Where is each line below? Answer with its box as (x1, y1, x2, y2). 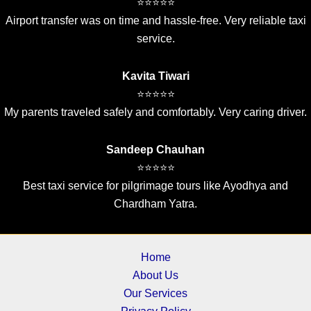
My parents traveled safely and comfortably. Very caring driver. (4, 106, 307, 118)
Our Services (124, 287, 187, 299)
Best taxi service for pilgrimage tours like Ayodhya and (23, 180, 288, 192)
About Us (133, 269, 178, 281)
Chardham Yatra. (114, 198, 197, 210)
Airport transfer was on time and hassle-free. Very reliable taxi (5, 15, 306, 26)
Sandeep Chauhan (106, 144, 205, 155)
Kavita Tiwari (121, 70, 190, 82)
